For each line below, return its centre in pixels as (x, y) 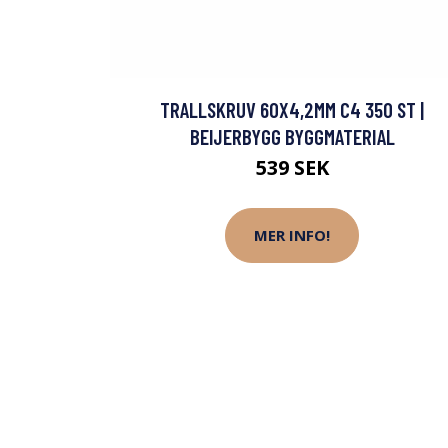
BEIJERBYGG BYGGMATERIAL (292, 136)
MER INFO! (292, 235)
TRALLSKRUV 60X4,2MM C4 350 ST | (292, 109)
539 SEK (292, 167)
